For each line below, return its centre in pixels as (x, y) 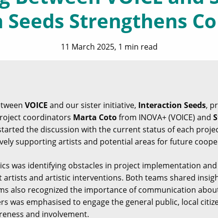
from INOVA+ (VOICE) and (165, 117)
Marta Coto (95, 117)
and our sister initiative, (93, 105)
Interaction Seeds (172, 105)
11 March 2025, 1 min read (109, 47)
